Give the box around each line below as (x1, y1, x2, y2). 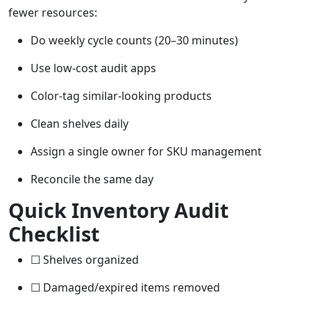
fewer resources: (8, 5, 97, 21)
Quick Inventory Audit (8, 196, 228, 224)
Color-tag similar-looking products (31, 88, 212, 104)
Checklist (8, 220, 99, 248)
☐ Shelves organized (31, 252, 139, 268)
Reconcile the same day (31, 171, 153, 187)
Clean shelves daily (31, 116, 128, 132)
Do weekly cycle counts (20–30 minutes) (31, 33, 238, 49)
